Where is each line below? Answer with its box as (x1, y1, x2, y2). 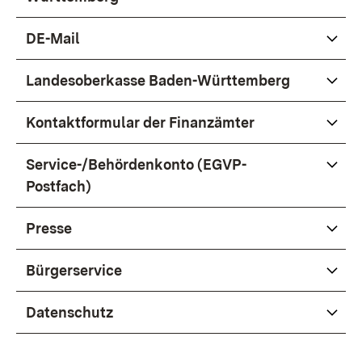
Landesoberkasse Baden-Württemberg (26, 72, 290, 89)
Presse (26, 220, 72, 237)
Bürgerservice (26, 262, 122, 279)
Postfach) (26, 178, 91, 195)
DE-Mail (26, 30, 80, 47)
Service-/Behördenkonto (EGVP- (26, 156, 246, 173)
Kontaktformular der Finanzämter (26, 114, 255, 131)
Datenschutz (26, 304, 113, 321)
